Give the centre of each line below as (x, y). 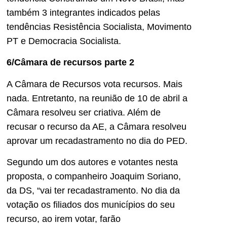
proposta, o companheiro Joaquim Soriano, (94, 176)
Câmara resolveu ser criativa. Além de (84, 112)
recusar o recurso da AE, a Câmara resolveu (97, 126)
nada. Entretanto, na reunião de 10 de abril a (97, 98)
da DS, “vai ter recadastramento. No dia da (93, 190)
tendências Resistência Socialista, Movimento (99, 27)
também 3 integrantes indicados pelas (83, 12)
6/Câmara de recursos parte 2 (70, 63)
